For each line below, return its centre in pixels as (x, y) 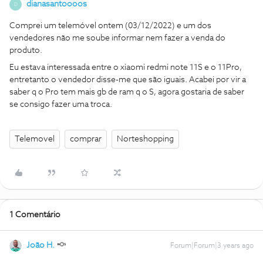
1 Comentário (35, 215)
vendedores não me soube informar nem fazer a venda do (117, 38)
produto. (26, 50)
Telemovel (35, 139)
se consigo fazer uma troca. (61, 104)
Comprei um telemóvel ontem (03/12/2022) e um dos (110, 26)
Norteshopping (145, 139)
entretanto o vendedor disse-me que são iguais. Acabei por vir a (128, 80)
